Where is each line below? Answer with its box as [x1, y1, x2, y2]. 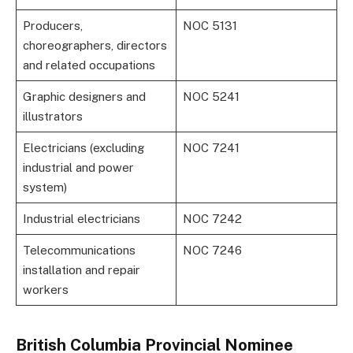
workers [22, 282, 69, 296]
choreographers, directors [22, 38, 167, 52]
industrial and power [22, 160, 134, 174]
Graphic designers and [22, 89, 146, 103]
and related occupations [22, 58, 155, 72]
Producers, [22, 18, 83, 32]
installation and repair [22, 262, 140, 277]
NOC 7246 [182, 243, 242, 257]
